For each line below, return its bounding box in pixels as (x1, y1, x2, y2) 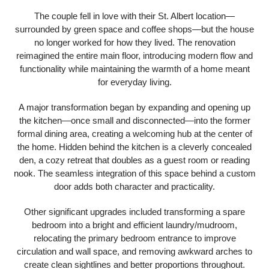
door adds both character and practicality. (54, 181, 215, 192)
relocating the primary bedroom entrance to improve (33, 233, 236, 243)
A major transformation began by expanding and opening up (19, 102, 250, 112)
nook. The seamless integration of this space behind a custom (13, 168, 256, 178)
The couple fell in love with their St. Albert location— (34, 11, 235, 21)
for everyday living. (97, 77, 172, 87)
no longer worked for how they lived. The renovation (34, 37, 235, 47)
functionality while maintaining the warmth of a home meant (19, 64, 250, 74)
